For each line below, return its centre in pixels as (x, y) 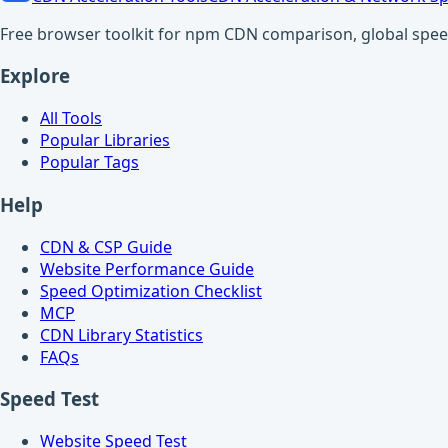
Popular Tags (89, 162)
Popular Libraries (105, 140)
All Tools (71, 118)
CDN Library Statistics (121, 334)
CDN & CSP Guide (106, 246)
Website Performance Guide (147, 268)
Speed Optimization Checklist (151, 290)
